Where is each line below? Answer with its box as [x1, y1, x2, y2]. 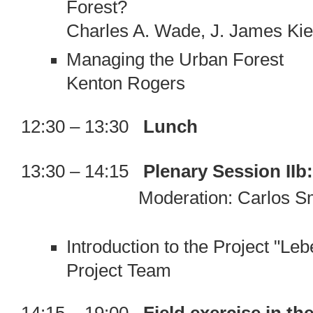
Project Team [66, 260, 171, 280]
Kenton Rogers [66, 73, 185, 94]
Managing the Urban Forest [66, 50, 284, 70]
